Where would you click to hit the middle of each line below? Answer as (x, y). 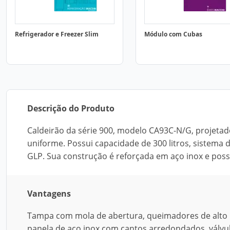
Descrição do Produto (71, 108)
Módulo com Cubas (173, 34)
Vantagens (49, 194)
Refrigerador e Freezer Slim (57, 34)
